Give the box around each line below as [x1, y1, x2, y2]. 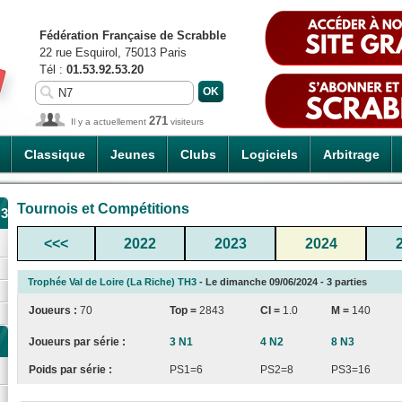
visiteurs [168, 117, 204, 127]
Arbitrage [323, 147, 380, 162]
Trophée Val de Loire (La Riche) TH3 [28, 275, 197, 287]
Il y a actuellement [71, 117, 149, 127]
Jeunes [110, 147, 155, 162]
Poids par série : [29, 363, 112, 376]
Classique [24, 147, 85, 162]
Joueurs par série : [29, 335, 126, 348]
